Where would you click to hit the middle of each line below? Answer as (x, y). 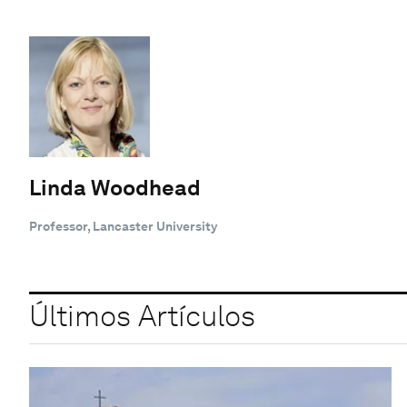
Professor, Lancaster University (123, 226)
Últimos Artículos (142, 316)
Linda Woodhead (115, 187)
